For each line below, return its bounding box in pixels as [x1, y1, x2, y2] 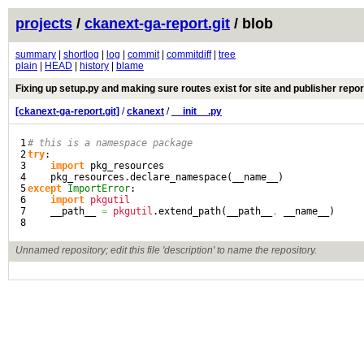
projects [15, 15, 72, 32]
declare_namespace [130, 171, 227, 183]
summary [15, 49, 56, 60]
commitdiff [167, 49, 211, 60]
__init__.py [171, 106, 222, 117]
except [28, 183, 62, 194]
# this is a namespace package [28, 137, 193, 149]
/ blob [230, 15, 273, 32]
